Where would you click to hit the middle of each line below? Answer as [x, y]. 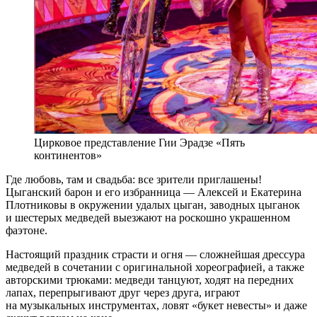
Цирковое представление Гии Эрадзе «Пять [139, 142]
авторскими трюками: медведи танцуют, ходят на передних [150, 279]
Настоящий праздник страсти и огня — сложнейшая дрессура [155, 254]
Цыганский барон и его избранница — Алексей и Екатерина [154, 192]
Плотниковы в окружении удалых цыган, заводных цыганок [153, 204]
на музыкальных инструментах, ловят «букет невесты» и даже [156, 305]
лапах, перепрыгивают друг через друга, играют [123, 292]
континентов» [68, 155]
